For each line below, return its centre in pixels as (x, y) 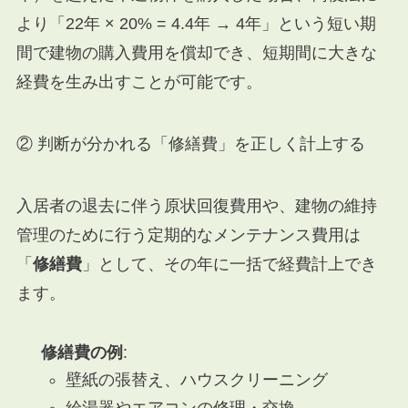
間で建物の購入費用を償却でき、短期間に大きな (196, 53)
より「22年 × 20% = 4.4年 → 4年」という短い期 (196, 24)
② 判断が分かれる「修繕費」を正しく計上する (190, 144)
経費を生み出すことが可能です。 (139, 82)
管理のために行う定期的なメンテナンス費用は (188, 235)
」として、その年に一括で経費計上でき (229, 264)
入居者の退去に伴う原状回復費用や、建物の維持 (196, 205)
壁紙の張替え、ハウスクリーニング (196, 380)
